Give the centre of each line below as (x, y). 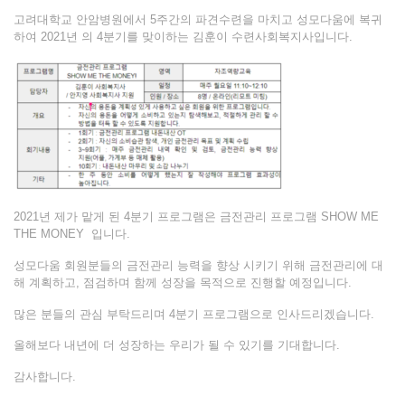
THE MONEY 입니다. (72, 234)
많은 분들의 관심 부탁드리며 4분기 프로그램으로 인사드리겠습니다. (194, 314)
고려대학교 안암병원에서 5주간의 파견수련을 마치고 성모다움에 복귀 (198, 20)
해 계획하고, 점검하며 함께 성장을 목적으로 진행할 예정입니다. (183, 282)
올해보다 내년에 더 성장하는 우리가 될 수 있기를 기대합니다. (177, 345)
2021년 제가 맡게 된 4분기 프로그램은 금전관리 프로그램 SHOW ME (196, 217)
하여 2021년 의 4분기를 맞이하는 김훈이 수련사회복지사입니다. (183, 37)
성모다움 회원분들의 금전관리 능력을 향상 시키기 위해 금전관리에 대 (198, 265)
